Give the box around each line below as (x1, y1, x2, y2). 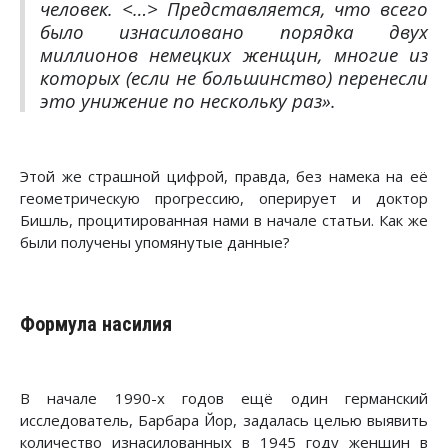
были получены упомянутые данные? (20, 232, 290, 252)
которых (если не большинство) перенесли (40, 65, 428, 90)
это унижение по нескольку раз (40, 88, 322, 113)
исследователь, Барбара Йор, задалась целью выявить (20, 410, 428, 431)
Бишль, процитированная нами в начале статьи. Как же (20, 210, 428, 230)
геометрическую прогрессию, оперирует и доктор (20, 188, 428, 208)
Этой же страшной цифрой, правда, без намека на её (20, 166, 428, 186)
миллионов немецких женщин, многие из (40, 42, 428, 67)
